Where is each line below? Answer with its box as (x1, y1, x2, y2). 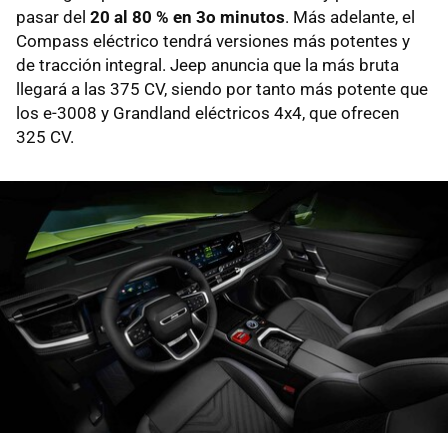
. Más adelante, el (285, 7, 415, 28)
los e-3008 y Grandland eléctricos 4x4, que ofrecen (16, 103, 399, 124)
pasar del (16, 7, 90, 28)
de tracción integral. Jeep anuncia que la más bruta (16, 55, 399, 76)
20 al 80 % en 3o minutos (90, 7, 285, 28)
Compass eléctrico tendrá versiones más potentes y (16, 31, 410, 52)
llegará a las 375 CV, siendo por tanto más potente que (16, 79, 428, 100)
